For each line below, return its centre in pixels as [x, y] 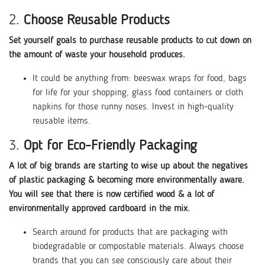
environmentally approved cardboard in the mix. [99, 209]
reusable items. [63, 121]
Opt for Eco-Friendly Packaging [110, 146]
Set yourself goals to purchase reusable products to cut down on [130, 41]
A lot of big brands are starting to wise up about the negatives [128, 166]
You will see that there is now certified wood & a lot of [112, 194]
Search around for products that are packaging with [130, 232]
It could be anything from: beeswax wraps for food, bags [140, 78]
